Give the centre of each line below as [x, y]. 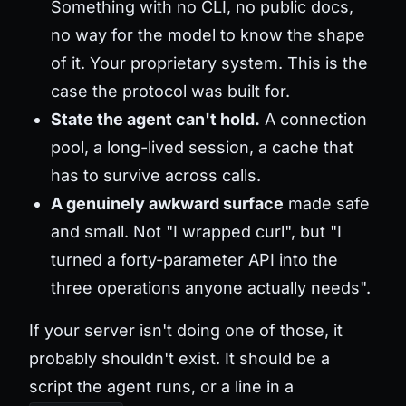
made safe [327, 203]
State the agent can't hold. [155, 119]
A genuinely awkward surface [167, 203]
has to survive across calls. [156, 175]
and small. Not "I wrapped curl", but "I [196, 231]
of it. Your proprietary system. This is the [209, 63]
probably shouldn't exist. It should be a [179, 358]
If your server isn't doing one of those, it [186, 330]
